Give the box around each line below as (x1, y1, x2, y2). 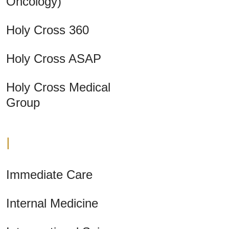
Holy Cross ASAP (6, 52, 101, 66)
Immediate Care (6, 168, 93, 182)
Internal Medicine (6, 196, 98, 211)
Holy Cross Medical (6, 80, 110, 95)
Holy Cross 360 (6, 23, 89, 37)
